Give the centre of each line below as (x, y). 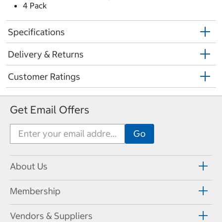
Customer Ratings (44, 76)
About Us (29, 166)
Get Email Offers (50, 110)
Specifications (36, 32)
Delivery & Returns (46, 54)
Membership (35, 191)
